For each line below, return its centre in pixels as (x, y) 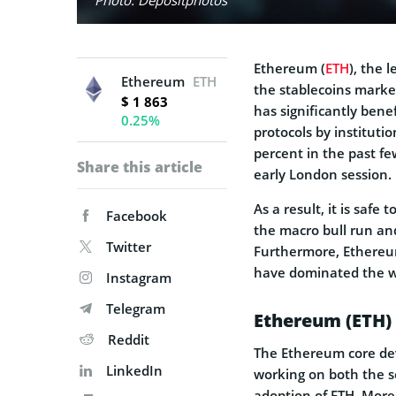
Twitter (129, 246)
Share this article (140, 167)
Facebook (137, 215)
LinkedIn (134, 370)
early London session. (323, 174)
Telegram (136, 308)
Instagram (139, 277)
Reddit (129, 339)
